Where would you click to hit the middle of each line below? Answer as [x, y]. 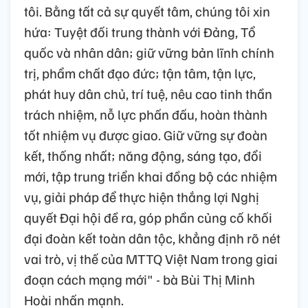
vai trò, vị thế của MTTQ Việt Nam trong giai [151, 259]
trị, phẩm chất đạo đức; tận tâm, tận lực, [140, 73]
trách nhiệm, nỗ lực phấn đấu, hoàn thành [146, 114]
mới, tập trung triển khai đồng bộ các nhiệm [151, 176]
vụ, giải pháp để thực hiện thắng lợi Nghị [142, 197]
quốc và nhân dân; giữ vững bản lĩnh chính [149, 53]
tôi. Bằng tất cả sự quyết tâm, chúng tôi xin [147, 11]
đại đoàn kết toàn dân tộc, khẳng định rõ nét [152, 238]
